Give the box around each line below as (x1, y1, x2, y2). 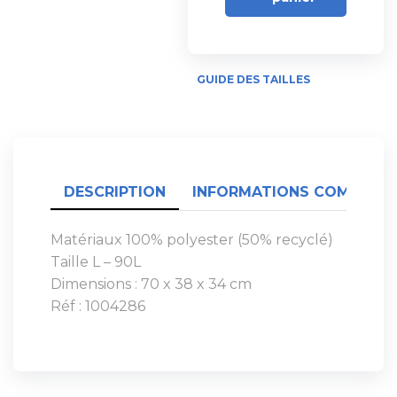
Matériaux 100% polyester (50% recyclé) (51, 231, 333, 249)
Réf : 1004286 (51, 298, 145, 315)
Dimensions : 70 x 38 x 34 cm (51, 276, 252, 293)
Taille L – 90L (51, 253, 141, 271)
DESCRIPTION (64, 183, 166, 201)
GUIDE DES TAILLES (197, 73, 311, 87)
